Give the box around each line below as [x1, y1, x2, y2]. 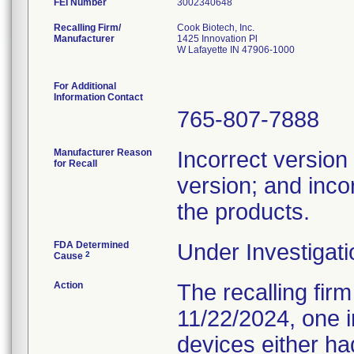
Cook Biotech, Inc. [177, 22, 254, 33]
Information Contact [54, 92, 143, 103]
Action [54, 280, 83, 291]
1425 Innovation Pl [177, 33, 258, 44]
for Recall [54, 158, 97, 169]
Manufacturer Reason [54, 147, 152, 158]
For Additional [54, 81, 116, 92]
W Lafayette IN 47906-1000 [177, 44, 295, 55]
